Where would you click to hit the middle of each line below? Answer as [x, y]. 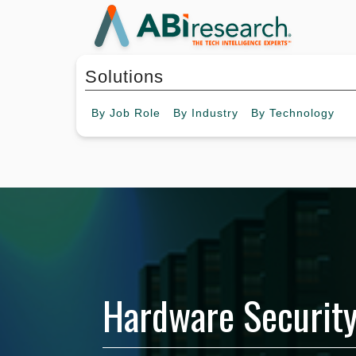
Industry [215, 113]
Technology [302, 113]
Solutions [124, 77]
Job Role [135, 113]
